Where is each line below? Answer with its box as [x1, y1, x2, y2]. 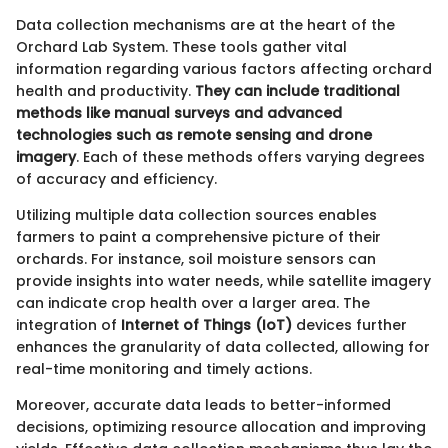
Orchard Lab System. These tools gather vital [16, 37, 347, 57]
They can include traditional [195, 81, 400, 101]
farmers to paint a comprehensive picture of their [16, 227, 381, 247]
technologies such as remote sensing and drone [16, 125, 372, 145]
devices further [292, 315, 407, 335]
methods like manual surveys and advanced [16, 103, 342, 123]
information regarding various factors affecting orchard [16, 59, 432, 79]
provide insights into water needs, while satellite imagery [16, 271, 431, 291]
